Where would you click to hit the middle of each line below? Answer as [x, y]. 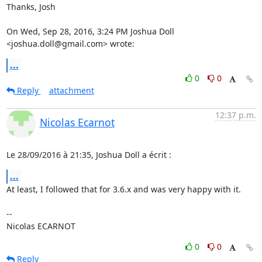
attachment [71, 90]
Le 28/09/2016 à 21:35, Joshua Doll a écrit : [89, 154]
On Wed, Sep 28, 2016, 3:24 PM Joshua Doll [90, 31]
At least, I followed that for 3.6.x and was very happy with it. [123, 189]
